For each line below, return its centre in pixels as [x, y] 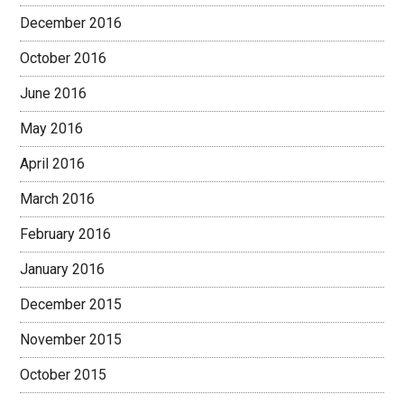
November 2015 [71, 340]
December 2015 [71, 304]
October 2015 [64, 375]
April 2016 [53, 164]
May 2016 [52, 129]
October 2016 [64, 58]
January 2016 [63, 269]
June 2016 [54, 93]
